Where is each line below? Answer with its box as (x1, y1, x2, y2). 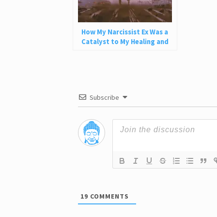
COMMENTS (88, 191, 129, 201)
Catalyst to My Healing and (81, 37, 169, 46)
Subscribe (90, 93, 119, 102)
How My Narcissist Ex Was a (81, 28, 169, 37)
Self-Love (81, 47, 114, 56)
